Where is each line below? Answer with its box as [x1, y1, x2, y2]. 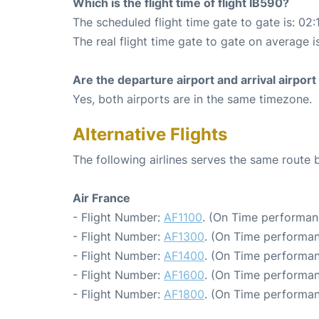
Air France [73, 190, 130, 205]
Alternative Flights [73, 123, 227, 145]
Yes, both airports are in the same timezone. [73, 91, 312, 106]
